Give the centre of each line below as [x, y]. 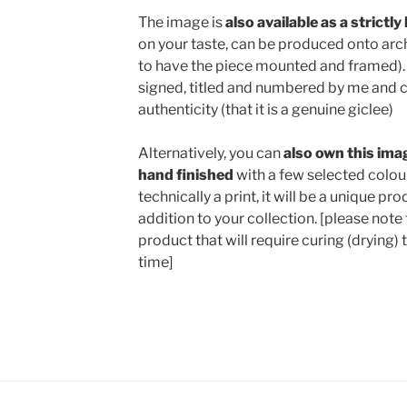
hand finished [185, 175]
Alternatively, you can [210, 154]
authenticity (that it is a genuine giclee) [265, 110]
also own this [328, 154]
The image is [181, 23]
